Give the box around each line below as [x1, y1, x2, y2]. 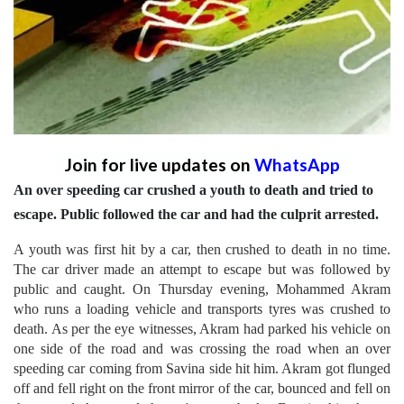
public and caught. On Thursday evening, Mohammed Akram [14, 280, 390, 297]
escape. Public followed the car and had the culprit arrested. [14, 206, 382, 222]
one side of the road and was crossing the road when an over [14, 340, 390, 356]
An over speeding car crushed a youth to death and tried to [14, 181, 373, 197]
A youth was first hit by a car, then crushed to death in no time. [14, 241, 390, 257]
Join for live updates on [64, 153, 254, 175]
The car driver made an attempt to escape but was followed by [14, 261, 390, 277]
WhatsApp [253, 153, 340, 175]
